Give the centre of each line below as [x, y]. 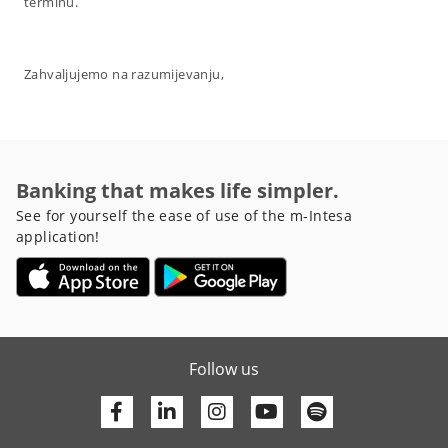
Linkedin [213, 411]
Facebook [166, 411]
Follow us [224, 369]
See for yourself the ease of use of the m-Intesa [184, 215]
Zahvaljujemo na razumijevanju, [124, 74]
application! [58, 236]
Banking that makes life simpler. [177, 190]
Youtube [315, 411]
